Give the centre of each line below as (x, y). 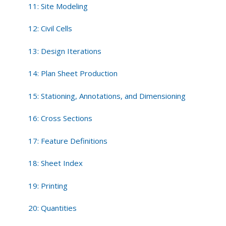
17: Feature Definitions (68, 140)
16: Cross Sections (61, 118)
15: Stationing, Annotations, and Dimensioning (107, 96)
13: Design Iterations (65, 51)
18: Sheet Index (56, 163)
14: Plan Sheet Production (73, 73)
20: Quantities (53, 208)
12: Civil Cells (50, 29)
